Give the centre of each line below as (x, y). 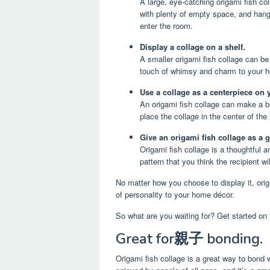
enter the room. (166, 26)
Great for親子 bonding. (189, 239)
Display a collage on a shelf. (193, 47)
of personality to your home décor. (175, 195)
